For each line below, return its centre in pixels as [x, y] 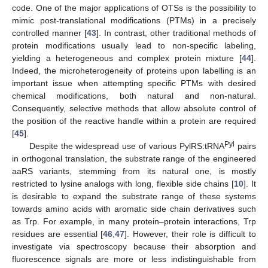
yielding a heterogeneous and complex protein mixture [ [127, 58]
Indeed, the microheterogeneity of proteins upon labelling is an [134, 71]
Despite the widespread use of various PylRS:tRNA [127, 146]
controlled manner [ [49, 33]
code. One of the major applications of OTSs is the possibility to [134, 8]
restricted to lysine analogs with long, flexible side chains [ [123, 184]
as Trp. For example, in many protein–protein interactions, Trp [134, 222]
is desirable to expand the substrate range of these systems [134, 197]
